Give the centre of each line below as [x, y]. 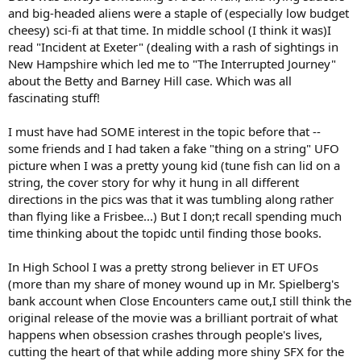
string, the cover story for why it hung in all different [154, 182]
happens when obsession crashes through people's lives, [165, 334]
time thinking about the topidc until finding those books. [165, 232]
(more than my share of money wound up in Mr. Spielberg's [174, 283]
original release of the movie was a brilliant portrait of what [173, 317]
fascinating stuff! [54, 97]
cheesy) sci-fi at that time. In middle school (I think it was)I [170, 29]
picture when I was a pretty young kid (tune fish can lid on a [174, 165]
